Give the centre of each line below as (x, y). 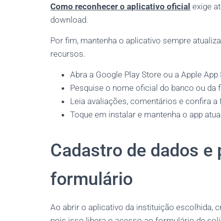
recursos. (68, 54)
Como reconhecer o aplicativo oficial (120, 6)
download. (69, 20)
